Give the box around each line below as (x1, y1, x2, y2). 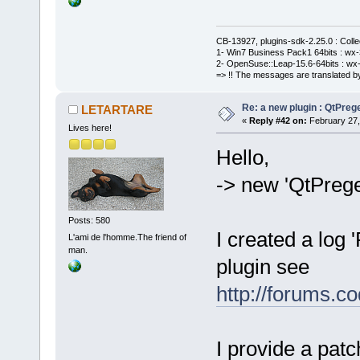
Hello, (215, 145, 269, 170)
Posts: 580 (67, 215, 110, 226)
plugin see (215, 254, 309, 279)
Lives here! (67, 122, 112, 133)
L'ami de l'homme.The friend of (67, 232, 186, 243)
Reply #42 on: (248, 115, 307, 125)
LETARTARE (81, 102, 153, 117)
